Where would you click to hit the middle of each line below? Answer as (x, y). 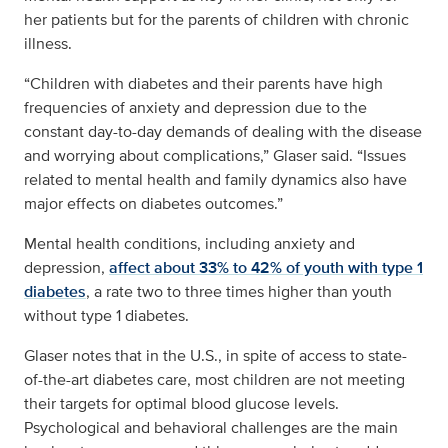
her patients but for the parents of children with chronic (216, 20)
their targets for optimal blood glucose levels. (181, 404)
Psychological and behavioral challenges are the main (211, 428)
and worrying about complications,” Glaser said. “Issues (215, 156)
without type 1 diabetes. (106, 316)
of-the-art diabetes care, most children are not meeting (214, 380)
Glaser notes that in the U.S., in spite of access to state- (215, 356)
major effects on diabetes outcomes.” (153, 204)
